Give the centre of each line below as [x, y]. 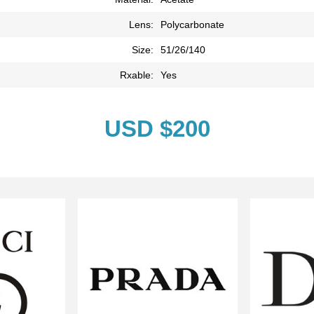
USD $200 [157, 128]
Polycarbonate [192, 24]
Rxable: [137, 75]
